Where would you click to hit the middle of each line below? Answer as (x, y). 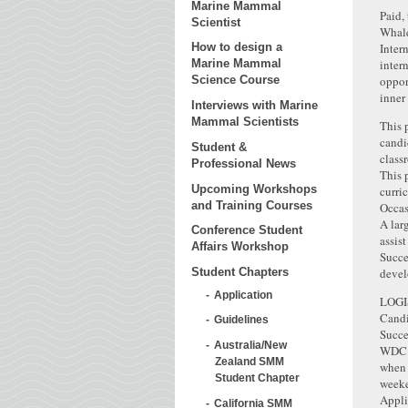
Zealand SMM (250, 362)
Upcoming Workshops (254, 189)
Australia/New (250, 345)
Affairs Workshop (240, 247)
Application (243, 294)
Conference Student (247, 230)
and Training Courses (252, 205)
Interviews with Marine (255, 106)
